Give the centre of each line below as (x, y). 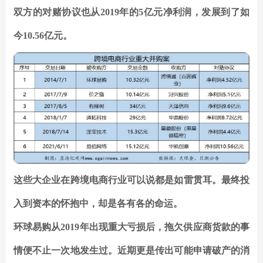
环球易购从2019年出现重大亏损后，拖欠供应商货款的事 (131, 227)
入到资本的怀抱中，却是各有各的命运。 (98, 204)
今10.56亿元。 (43, 36)
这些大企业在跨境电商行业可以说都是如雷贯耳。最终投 (131, 180)
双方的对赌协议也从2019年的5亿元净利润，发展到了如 (131, 12)
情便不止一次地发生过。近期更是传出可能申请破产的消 (131, 251)
